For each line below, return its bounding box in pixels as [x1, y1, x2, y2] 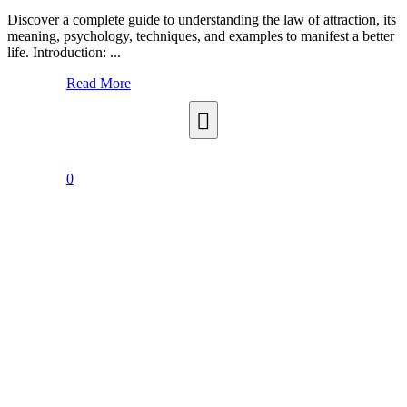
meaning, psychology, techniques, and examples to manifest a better [7, 28, 394, 45]
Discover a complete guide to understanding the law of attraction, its [7, 12, 396, 28]
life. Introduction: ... [7, 45, 121, 61]
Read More [65, 75, 131, 92]
